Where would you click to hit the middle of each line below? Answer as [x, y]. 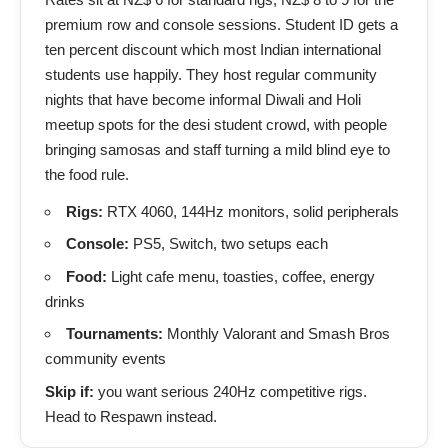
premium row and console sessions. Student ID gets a [221, 24]
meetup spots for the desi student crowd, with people [216, 124]
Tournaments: [114, 333]
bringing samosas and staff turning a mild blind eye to [217, 149]
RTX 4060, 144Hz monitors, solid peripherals [251, 211]
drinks [65, 301]
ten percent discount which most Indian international [213, 49]
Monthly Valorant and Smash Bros [276, 333]
